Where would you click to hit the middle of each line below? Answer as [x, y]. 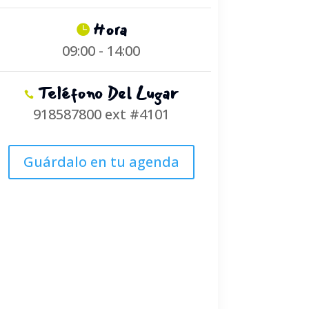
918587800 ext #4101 [101, 114]
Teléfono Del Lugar [108, 93]
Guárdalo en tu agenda [101, 161]
